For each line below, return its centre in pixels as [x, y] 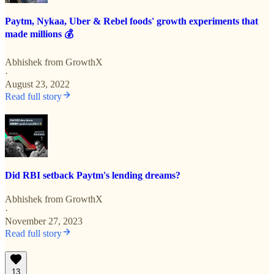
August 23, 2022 [37, 84]
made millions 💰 [39, 34]
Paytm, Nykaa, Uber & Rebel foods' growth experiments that [131, 21]
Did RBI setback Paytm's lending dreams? [93, 175]
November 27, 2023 [44, 221]
